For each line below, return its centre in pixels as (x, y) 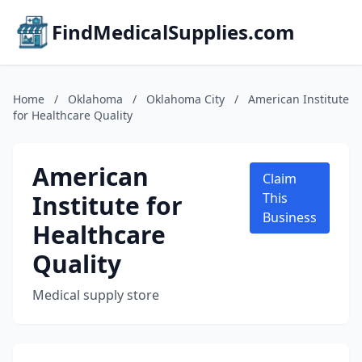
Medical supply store (96, 295)
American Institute (299, 99)
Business (290, 217)
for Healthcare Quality (73, 115)
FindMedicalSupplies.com (173, 32)
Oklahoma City (185, 99)
